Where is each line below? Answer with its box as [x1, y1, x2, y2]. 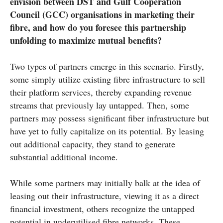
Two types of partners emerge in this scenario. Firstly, [10, 60, 204, 72]
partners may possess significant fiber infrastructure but [10, 111, 209, 124]
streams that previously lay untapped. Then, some [10, 99, 189, 111]
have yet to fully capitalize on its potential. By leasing [10, 124, 204, 137]
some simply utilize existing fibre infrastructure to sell [10, 73, 205, 85]
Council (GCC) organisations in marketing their [10, 7, 195, 21]
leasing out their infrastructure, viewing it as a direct [10, 189, 199, 202]
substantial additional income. [10, 150, 118, 163]
